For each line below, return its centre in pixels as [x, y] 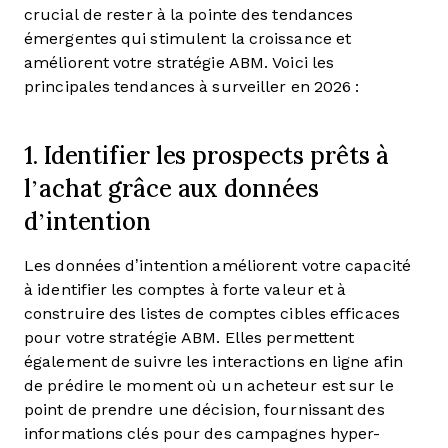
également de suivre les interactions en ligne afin [214, 361]
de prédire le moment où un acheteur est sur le [209, 385]
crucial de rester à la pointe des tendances [189, 14]
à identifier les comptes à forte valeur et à [185, 289]
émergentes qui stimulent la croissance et [188, 38]
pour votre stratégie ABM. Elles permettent [189, 337]
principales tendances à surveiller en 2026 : [192, 86]
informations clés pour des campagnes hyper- [202, 433]
